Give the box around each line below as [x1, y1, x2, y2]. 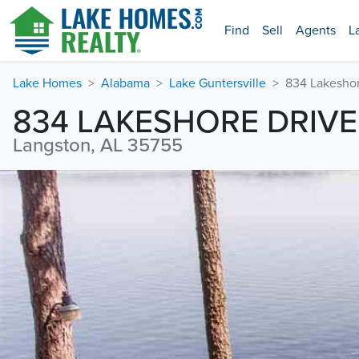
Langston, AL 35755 [13, 134, 183, 157]
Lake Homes [13, 75, 82, 91]
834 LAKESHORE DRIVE [13, 103, 357, 141]
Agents [296, 22, 336, 38]
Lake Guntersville [169, 75, 266, 91]
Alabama [101, 75, 150, 91]
